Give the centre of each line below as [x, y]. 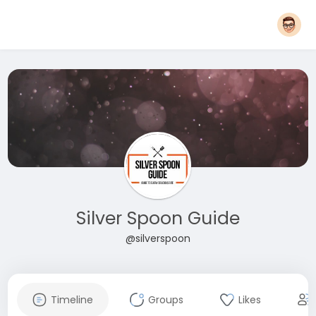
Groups [165, 300]
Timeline [72, 300]
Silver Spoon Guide [158, 218]
